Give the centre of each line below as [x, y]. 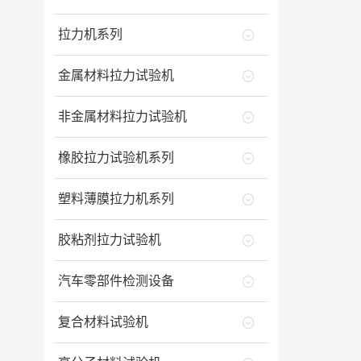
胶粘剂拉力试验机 [109, 240]
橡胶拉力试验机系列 [116, 158]
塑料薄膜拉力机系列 [116, 199]
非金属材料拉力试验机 [122, 116]
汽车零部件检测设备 [116, 281]
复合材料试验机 [103, 322]
